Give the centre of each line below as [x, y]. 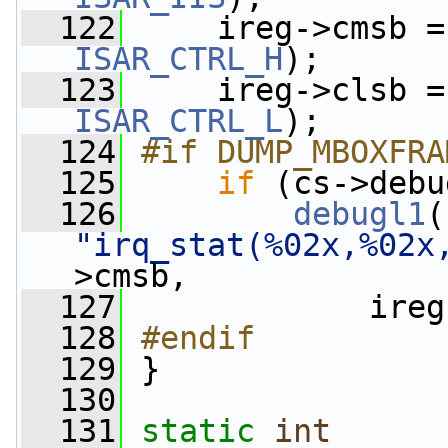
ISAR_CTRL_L [178, 121]
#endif [198, 338]
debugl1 [359, 214]
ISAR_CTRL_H [178, 59]
